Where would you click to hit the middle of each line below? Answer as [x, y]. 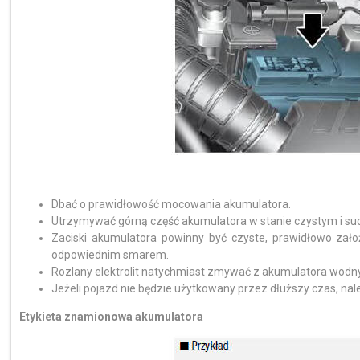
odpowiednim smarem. [110, 255]
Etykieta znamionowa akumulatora [111, 317]
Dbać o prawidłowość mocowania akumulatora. [171, 204]
